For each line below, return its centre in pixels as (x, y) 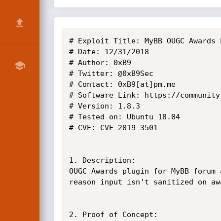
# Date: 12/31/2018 (109, 52)
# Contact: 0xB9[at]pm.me (122, 84)
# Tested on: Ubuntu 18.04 (124, 117)
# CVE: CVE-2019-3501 (113, 128)
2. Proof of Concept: (113, 215)
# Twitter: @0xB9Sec (111, 74)
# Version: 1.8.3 (104, 106)
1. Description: (102, 160)
